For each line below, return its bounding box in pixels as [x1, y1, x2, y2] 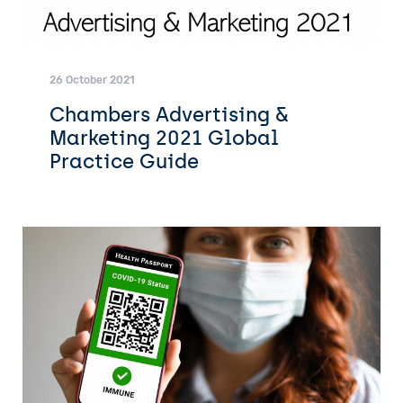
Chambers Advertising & [49, 103, 289, 127]
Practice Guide [49, 149, 199, 174]
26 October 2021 [49, 74, 135, 87]
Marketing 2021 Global [49, 126, 279, 150]
